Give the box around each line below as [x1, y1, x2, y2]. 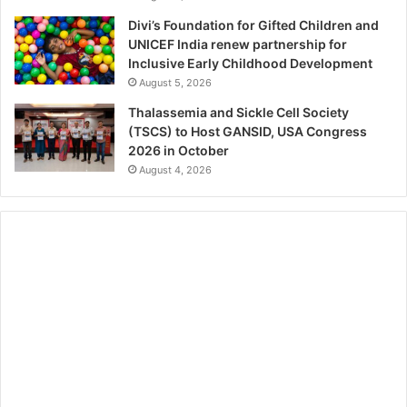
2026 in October [128, 142, 229, 158]
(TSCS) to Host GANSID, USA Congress [128, 123, 367, 139]
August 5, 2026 [139, 75, 212, 89]
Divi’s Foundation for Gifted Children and [128, 16, 379, 33]
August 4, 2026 [139, 163, 212, 176]
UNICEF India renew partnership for [128, 35, 347, 52]
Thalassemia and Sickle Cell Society [128, 104, 349, 120]
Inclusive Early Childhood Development [128, 55, 372, 71]
